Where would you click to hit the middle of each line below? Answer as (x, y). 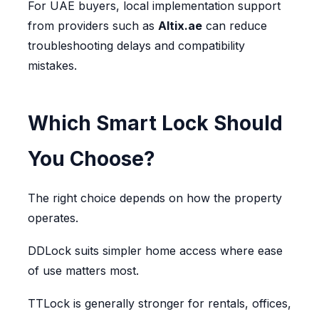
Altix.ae (180, 26)
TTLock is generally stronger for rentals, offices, (159, 304)
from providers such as (93, 26)
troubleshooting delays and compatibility (136, 46)
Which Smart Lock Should (155, 124)
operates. (53, 218)
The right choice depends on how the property (155, 198)
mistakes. (52, 66)
